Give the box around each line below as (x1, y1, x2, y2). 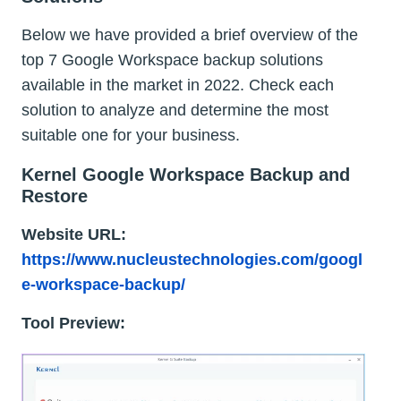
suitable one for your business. (21, 125, 240, 144)
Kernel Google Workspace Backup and (21, 164, 350, 184)
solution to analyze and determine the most (21, 100, 328, 119)
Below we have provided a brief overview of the (21, 25, 358, 44)
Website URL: (21, 225, 126, 243)
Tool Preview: (21, 313, 125, 332)
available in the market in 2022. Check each (21, 75, 334, 94)
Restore (21, 185, 88, 206)
